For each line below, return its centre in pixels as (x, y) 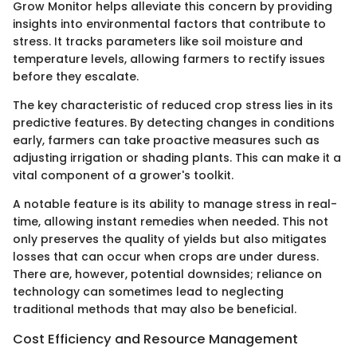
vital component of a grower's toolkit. (123, 176)
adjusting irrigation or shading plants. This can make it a (177, 158)
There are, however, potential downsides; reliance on (167, 275)
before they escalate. (76, 77)
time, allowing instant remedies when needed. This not (171, 222)
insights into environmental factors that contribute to (169, 24)
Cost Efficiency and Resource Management (155, 339)
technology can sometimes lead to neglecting (148, 292)
